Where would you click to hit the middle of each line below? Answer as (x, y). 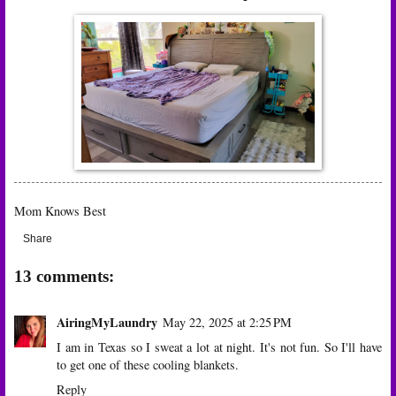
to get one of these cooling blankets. (148, 364)
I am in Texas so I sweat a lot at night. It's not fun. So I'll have (219, 346)
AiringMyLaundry (107, 322)
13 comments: (64, 277)
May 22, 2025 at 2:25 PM (227, 322)
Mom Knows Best (60, 211)
